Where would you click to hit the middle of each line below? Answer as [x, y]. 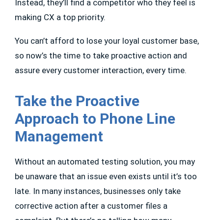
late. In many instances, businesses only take [98, 191]
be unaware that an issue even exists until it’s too [106, 177]
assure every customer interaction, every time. [102, 70]
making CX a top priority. [62, 17]
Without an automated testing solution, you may [105, 162]
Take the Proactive [77, 101]
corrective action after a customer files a [91, 206]
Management [61, 137]
